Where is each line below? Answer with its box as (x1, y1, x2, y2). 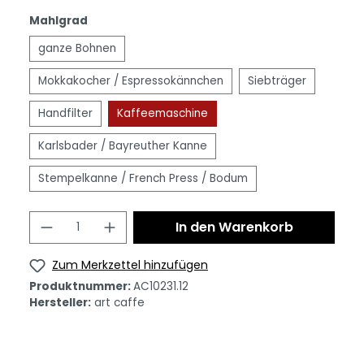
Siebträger (248, 73, 306, 89)
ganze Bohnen (38, 41, 116, 56)
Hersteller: (29, 294, 91, 310)
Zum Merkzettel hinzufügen (52, 257, 208, 273)
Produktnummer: (29, 278, 133, 294)
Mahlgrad (29, 13, 88, 28)
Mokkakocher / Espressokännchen (38, 73, 223, 89)
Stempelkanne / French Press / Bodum (38, 171, 248, 186)
